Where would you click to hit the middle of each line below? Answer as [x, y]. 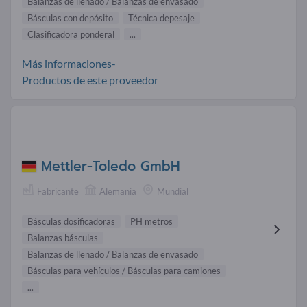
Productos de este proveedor [90, 79]
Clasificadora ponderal [71, 34]
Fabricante [58, 192]
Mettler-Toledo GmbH [111, 167]
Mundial [173, 192]
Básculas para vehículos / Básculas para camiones [124, 271]
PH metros [151, 222]
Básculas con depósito [70, 17]
